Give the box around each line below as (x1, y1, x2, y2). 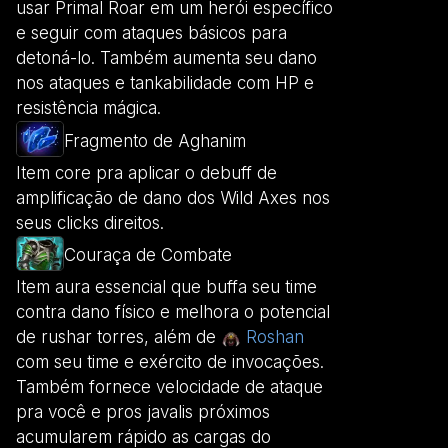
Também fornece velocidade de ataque (16, 377, 323, 398)
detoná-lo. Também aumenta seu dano (16, 48, 317, 69)
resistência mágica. (16, 98, 161, 119)
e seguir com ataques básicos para (16, 23, 287, 44)
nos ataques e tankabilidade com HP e (16, 73, 314, 94)
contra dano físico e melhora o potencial (16, 302, 330, 323)
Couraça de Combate (64, 245, 232, 266)
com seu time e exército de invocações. (16, 352, 324, 373)
